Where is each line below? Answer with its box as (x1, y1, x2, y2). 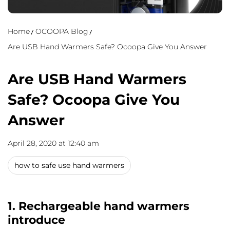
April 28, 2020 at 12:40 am (8, 139, 99, 148)
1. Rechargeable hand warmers (8, 199, 189, 214)
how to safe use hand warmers (14, 161, 124, 170)
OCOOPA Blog (35, 27, 88, 36)
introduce (8, 213, 65, 227)
